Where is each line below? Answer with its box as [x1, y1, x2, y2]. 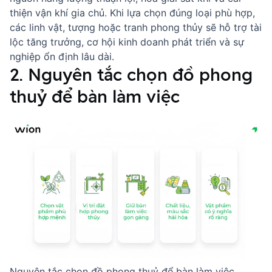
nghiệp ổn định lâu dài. [10, 50, 114, 63]
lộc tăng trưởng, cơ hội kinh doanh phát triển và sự [10, 36, 244, 48]
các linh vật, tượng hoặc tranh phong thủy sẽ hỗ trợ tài [10, 21, 262, 33]
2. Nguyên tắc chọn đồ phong [10, 63, 253, 86]
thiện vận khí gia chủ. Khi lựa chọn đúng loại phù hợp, [10, 7, 255, 19]
